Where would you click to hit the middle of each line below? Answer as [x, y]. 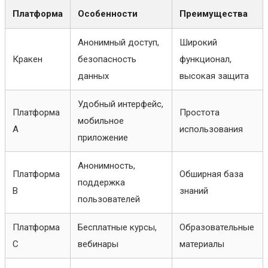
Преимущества [214, 13]
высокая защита [214, 76]
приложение [103, 137]
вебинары [98, 244]
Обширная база [211, 174]
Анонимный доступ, [118, 42]
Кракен [28, 59]
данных [93, 76]
